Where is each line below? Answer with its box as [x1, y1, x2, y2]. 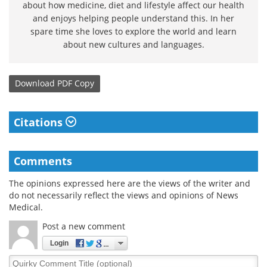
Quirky [8, 254, 36, 266]
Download [15, 77, 55, 89]
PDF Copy [57, 77, 94, 89]
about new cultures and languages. [63, 38, 204, 50]
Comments [14, 153, 72, 168]
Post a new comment [42, 220, 125, 232]
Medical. [9, 201, 43, 213]
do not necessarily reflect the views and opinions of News [9, 189, 238, 201]
